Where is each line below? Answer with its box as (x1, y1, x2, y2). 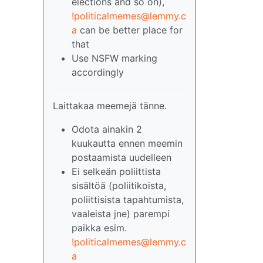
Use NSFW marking (72, 52, 157, 64)
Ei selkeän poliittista (72, 166, 161, 177)
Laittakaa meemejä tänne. (53, 100, 167, 112)
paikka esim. (72, 222, 127, 234)
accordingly (72, 66, 124, 78)
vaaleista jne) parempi (72, 208, 170, 220)
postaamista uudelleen (72, 151, 171, 163)
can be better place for (77, 24, 183, 36)
